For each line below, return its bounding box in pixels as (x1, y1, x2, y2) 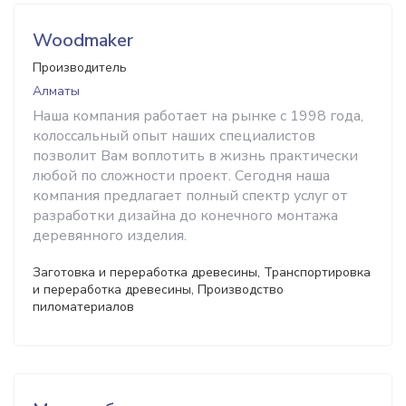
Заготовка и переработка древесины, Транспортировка (33, 264, 371, 281)
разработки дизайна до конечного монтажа (33, 206, 338, 226)
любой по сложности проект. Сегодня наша (33, 166, 330, 186)
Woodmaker (33, 28, 133, 53)
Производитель (33, 59, 127, 76)
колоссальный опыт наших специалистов (33, 126, 315, 146)
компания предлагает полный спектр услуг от (33, 186, 348, 206)
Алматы (33, 82, 80, 100)
